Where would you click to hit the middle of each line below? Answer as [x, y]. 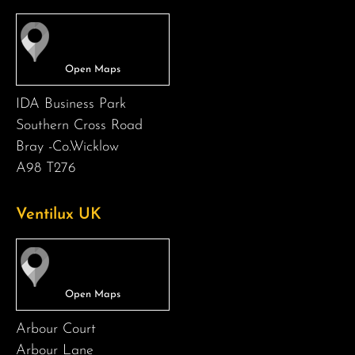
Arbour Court [56, 329]
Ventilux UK [59, 214]
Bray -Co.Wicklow [67, 147]
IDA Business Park [71, 104]
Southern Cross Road [79, 125]
